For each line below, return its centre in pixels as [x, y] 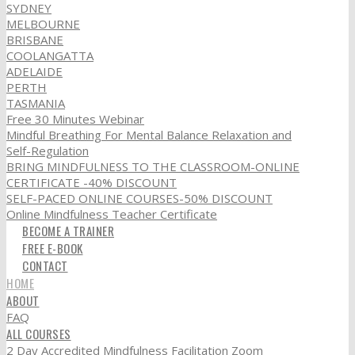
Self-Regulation [48, 150]
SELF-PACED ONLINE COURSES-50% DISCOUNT [139, 198]
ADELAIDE [34, 71]
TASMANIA [36, 103]
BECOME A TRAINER [68, 230]
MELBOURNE [43, 23]
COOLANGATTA [50, 55]
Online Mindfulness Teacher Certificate [112, 214]
